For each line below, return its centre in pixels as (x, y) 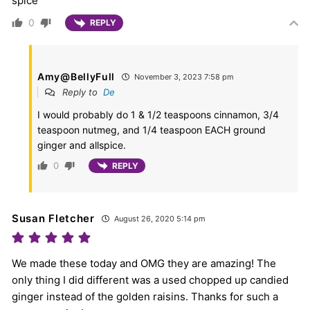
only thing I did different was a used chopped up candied (150, 280)
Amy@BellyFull (76, 76)
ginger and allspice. (82, 145)
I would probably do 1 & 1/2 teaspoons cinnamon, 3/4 (158, 114)
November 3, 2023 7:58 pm (183, 76)
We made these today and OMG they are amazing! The (144, 263)
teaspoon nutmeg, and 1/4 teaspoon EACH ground (152, 129)
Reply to (81, 92)
